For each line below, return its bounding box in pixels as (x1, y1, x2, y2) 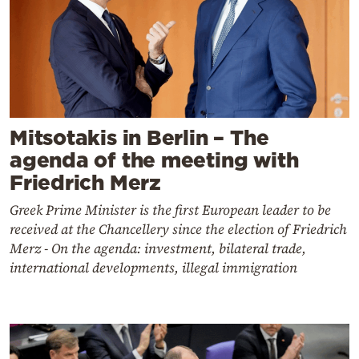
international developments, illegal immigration (10, 258, 297, 278)
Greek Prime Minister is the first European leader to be (10, 200, 331, 220)
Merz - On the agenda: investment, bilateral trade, (10, 239, 306, 259)
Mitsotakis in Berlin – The (10, 126, 269, 150)
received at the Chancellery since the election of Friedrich (10, 220, 347, 240)
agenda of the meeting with (10, 148, 299, 172)
